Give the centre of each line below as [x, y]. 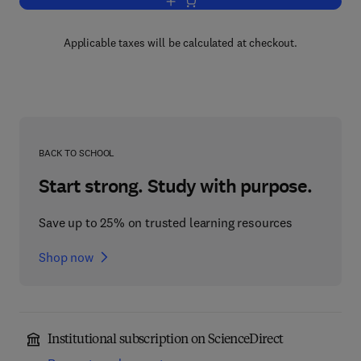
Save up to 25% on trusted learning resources [166, 222]
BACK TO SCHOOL [77, 153]
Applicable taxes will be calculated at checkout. [180, 43]
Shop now [66, 257]
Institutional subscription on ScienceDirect [166, 340]
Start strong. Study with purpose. [176, 186]
